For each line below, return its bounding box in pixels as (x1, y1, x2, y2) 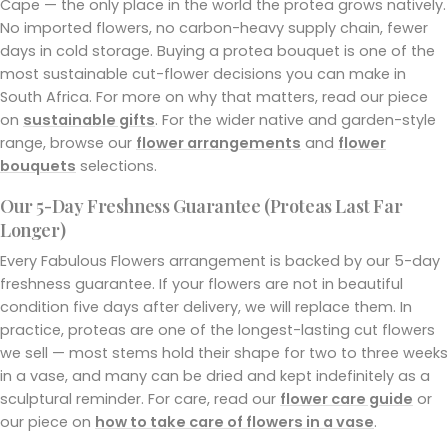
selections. (76, 155, 157, 176)
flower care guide (280, 388, 413, 409)
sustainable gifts (23, 109, 155, 130)
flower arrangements (136, 132, 301, 153)
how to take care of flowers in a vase (95, 411, 374, 432)
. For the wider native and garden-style (155, 109, 436, 130)
